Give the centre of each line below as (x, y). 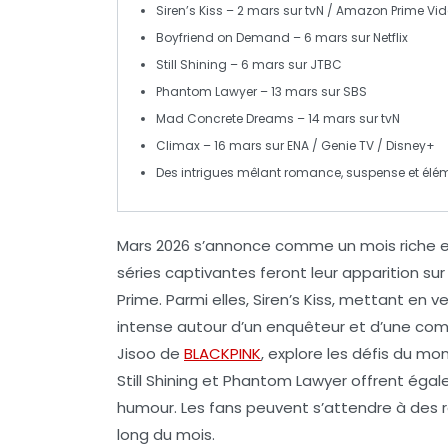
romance (312, 172)
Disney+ (410, 145)
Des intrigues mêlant (220, 172)
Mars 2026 (153, 245)
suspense (375, 172)
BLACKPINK (222, 353)
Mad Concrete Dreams (225, 118)
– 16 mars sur (243, 145)
